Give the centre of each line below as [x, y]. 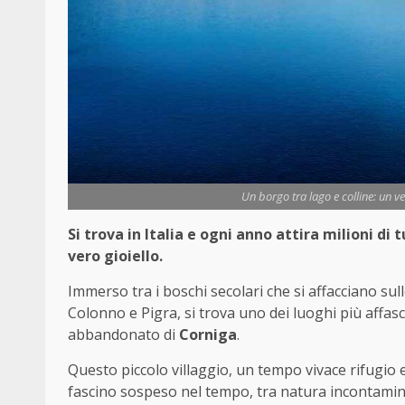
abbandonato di [123, 335]
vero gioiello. [115, 256]
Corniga [208, 335]
